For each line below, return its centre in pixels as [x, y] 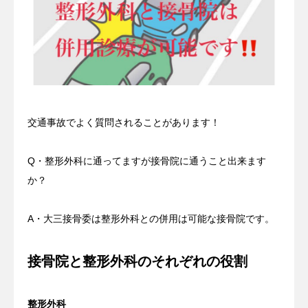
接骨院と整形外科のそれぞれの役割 [137, 261]
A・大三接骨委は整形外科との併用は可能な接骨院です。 [151, 218]
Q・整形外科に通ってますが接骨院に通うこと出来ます [147, 161]
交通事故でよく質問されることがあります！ [124, 122]
